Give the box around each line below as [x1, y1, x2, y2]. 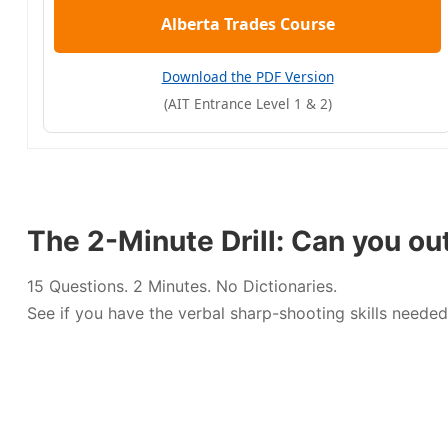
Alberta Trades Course [160, 13, 335, 35]
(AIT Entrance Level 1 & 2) [163, 94, 332, 113]
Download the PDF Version [161, 67, 334, 86]
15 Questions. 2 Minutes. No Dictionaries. [27, 276, 337, 296]
